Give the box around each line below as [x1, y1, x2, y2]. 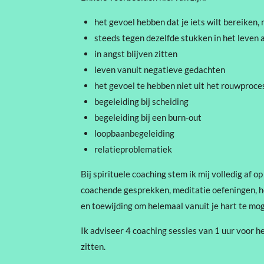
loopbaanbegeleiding [94, 128, 174, 138]
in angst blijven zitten [94, 48, 177, 59]
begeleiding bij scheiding [94, 96, 189, 107]
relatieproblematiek [94, 144, 172, 154]
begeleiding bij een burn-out [94, 112, 202, 123]
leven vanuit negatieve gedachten [94, 64, 225, 75]
